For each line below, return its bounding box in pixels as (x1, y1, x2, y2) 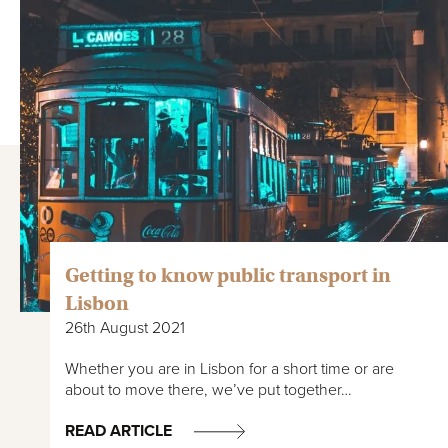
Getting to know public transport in (65, 262, 391, 288)
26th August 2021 (65, 317, 185, 338)
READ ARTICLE (65, 420, 172, 441)
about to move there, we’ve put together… (65, 379, 352, 400)
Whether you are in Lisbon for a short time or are (65, 358, 394, 379)
